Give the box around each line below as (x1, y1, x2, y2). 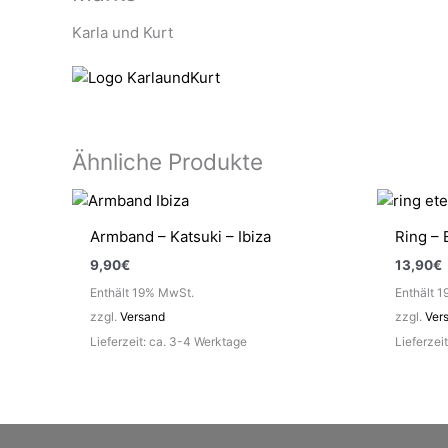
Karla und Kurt (72, 22, 173, 42)
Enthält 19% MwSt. (90, 284, 194, 300)
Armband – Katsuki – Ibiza (90, 227, 271, 247)
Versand (120, 308, 165, 324)
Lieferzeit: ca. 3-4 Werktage (90, 333, 247, 349)
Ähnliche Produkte (72, 147, 263, 175)
